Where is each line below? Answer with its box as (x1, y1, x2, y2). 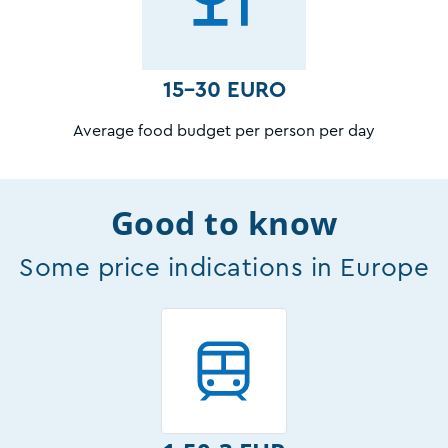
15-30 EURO (162, 79, 286, 102)
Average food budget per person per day (73, 123, 375, 140)
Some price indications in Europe (19, 255, 429, 282)
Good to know (110, 201, 338, 245)
